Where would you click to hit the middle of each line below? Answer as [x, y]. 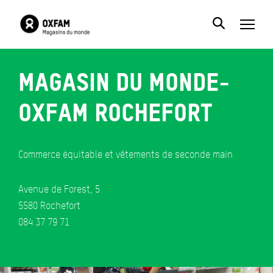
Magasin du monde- [124, 82]
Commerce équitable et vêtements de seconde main [126, 155]
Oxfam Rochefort [115, 113]
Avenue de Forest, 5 [59, 190]
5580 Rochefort [49, 206]
